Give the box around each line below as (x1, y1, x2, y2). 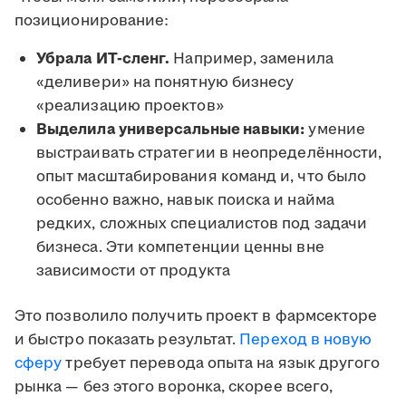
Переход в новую (239, 329, 372, 352)
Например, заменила (169, 48, 333, 71)
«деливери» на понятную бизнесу (36, 72, 295, 94)
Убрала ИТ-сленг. (36, 48, 170, 71)
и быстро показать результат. (14, 329, 240, 352)
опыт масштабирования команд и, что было (36, 166, 367, 188)
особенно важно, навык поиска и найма (36, 189, 334, 212)
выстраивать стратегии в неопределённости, (36, 142, 382, 165)
